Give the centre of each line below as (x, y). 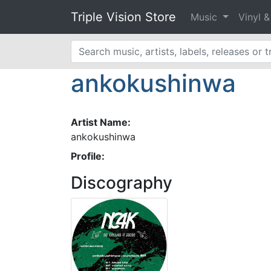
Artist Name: (101, 122)
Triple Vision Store (123, 17)
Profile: (88, 156)
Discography (122, 183)
